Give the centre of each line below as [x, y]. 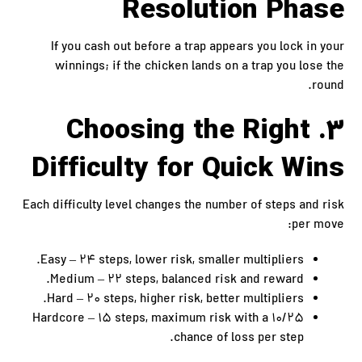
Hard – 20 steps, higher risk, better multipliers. [175, 300]
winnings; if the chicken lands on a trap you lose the [199, 67]
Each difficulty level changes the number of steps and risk [183, 206]
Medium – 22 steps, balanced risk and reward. [177, 280]
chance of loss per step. [238, 339]
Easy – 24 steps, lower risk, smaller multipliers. [172, 261]
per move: [318, 225]
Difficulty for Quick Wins [187, 169]
